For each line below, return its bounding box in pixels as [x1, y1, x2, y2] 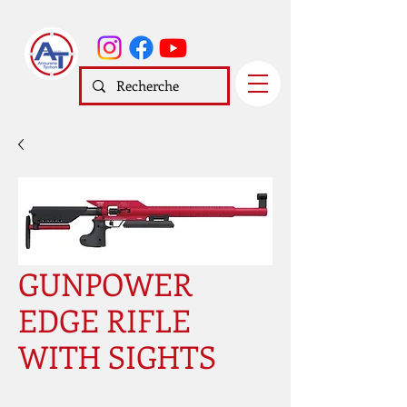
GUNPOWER [18, 263, 193, 304]
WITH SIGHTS [18, 335, 216, 377]
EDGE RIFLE [18, 299, 191, 341]
